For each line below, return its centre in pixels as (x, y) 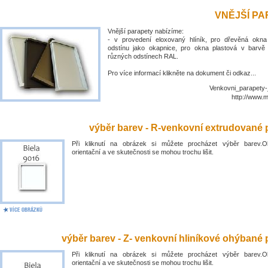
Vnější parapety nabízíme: (146, 31)
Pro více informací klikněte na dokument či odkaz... (182, 73)
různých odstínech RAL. (143, 56)
